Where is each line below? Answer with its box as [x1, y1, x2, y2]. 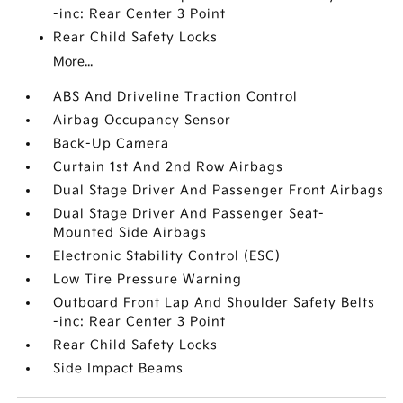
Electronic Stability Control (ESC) [53, 247, 282, 264]
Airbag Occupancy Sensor [53, 112, 232, 128]
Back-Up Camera [53, 135, 170, 151]
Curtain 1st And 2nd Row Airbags [53, 158, 284, 175]
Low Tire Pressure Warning [53, 271, 243, 287]
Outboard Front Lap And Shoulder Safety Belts [53, 294, 376, 310]
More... [53, 53, 94, 69]
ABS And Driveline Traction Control [53, 88, 299, 104]
